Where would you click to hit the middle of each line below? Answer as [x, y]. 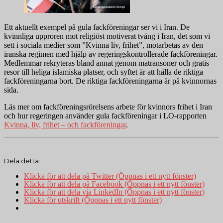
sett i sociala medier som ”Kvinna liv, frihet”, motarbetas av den [104, 45]
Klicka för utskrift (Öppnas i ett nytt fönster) [93, 200]
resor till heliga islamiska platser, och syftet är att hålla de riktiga [104, 72]
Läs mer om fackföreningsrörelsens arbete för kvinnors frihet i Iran [108, 107]
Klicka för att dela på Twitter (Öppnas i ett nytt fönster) [110, 176]
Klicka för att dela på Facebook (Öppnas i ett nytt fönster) [114, 184]
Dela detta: [22, 161]
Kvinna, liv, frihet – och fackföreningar [65, 125]
